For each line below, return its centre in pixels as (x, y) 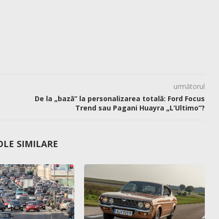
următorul (189, 87)
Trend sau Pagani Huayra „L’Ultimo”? (140, 108)
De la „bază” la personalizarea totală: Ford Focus (120, 99)
